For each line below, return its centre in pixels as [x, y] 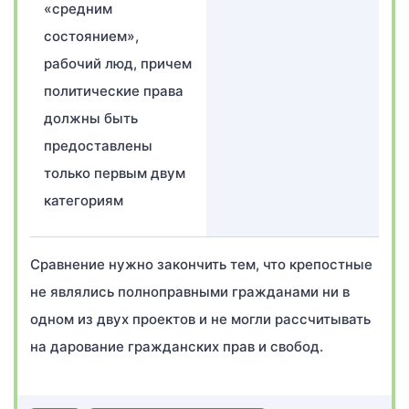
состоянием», [91, 36]
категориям [84, 200]
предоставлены [98, 146]
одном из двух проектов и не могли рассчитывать [200, 319]
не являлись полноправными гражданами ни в [190, 292]
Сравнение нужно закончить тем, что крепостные [201, 264]
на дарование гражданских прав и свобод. [177, 346]
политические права [114, 91]
